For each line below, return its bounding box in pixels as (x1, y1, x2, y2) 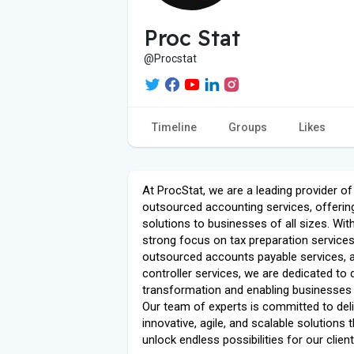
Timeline (152, 120, 197, 134)
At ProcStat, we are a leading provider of (142, 183, 352, 198)
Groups (228, 120, 267, 134)
